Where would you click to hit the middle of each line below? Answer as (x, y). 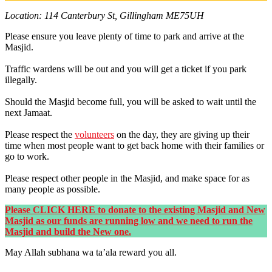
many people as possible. (53, 189)
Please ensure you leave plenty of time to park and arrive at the (124, 36)
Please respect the (40, 134)
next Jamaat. (29, 112)
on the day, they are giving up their (182, 134)
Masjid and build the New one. (68, 231)
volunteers (94, 134)
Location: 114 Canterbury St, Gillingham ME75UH (104, 15)
